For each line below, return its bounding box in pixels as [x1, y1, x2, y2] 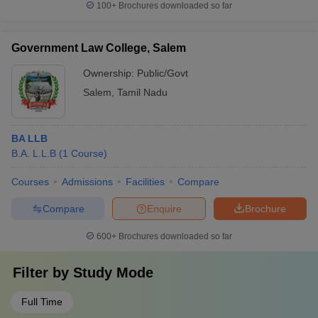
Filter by [13, 265, 73, 280]
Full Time [21, 296, 62, 307]
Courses [11, 176, 49, 187]
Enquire [147, 202, 182, 214]
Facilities [126, 176, 165, 187]
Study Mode [73, 265, 153, 280]
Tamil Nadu [117, 87, 168, 98]
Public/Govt [137, 67, 188, 79]
